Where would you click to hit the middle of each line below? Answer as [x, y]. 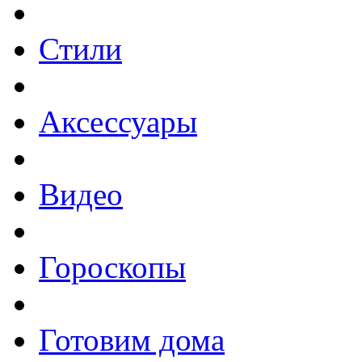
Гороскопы [112, 267]
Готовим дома [132, 339]
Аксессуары [118, 121]
